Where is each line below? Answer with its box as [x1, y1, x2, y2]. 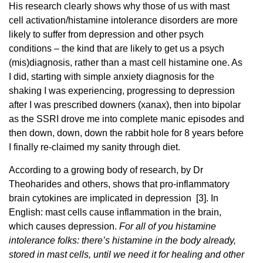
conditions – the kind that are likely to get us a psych [9, 43, 224, 54]
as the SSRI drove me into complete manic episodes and [9, 114, 244, 124]
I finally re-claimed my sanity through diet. [9, 142, 180, 153]
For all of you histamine [119, 221, 216, 231]
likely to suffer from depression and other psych [9, 29, 204, 40]
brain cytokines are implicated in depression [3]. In [9, 193, 218, 203]
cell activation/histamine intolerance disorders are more [9, 15, 238, 26]
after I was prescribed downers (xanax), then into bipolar [9, 100, 241, 110]
